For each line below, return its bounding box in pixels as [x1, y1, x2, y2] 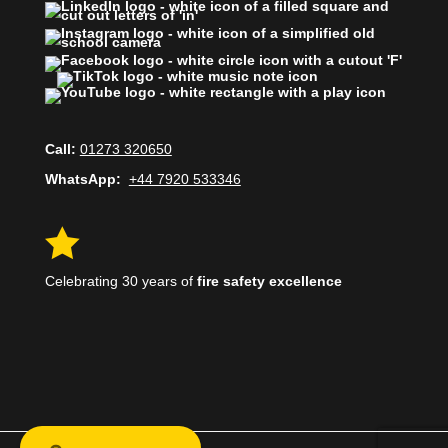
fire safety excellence [196, 273, 342, 289]
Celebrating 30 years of [44, 273, 197, 289]
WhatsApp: [44, 171, 129, 187]
